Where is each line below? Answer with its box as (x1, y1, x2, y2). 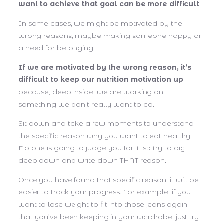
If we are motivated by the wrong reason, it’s (18, 62, 192, 72)
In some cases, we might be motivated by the (18, 18, 182, 28)
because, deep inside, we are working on (18, 87, 163, 96)
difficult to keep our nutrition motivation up (18, 74, 183, 84)
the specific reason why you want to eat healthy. (18, 131, 192, 140)
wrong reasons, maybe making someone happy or (18, 31, 201, 40)
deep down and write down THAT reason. (18, 155, 166, 165)
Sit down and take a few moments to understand (18, 118, 194, 128)
